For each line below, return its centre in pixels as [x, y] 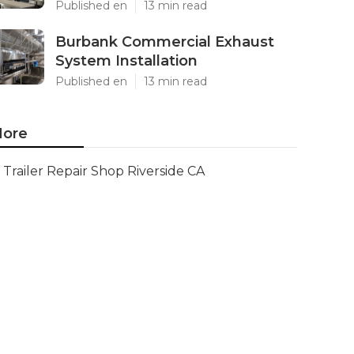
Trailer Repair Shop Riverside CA [104, 171]
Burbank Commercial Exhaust [165, 42]
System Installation [126, 61]
